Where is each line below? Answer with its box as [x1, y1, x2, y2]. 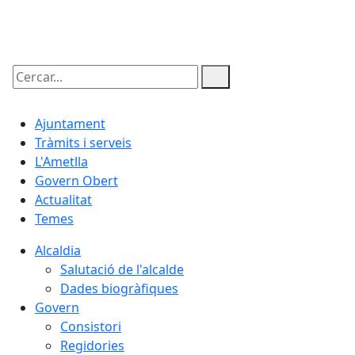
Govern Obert [35, 172, 118, 190]
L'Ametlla [35, 153, 88, 171]
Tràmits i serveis [35, 134, 132, 152]
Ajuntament [35, 115, 105, 133]
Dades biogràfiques [60, 280, 178, 298]
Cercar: [9, 82, 52, 100]
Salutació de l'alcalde [60, 261, 184, 279]
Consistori [60, 318, 121, 336]
